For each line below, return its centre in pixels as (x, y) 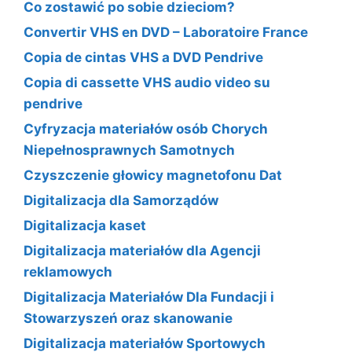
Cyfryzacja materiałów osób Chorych (146, 128)
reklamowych (68, 271)
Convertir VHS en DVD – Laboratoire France (166, 32)
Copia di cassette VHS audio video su (147, 82)
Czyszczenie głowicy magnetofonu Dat (153, 175)
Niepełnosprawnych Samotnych (129, 150)
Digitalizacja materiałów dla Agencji (142, 250)
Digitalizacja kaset (85, 225)
